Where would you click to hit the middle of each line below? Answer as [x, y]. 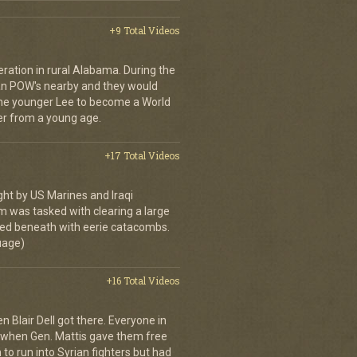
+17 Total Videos [142, 155]
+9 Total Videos [145, 30]
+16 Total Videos [143, 280]
